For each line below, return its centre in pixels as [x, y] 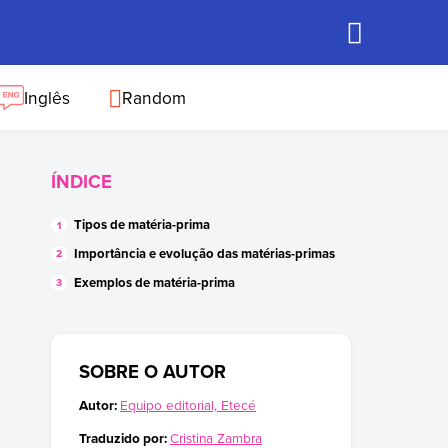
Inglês [46, 97]
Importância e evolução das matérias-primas [204, 253]
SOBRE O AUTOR [152, 371]
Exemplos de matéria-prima [154, 282]
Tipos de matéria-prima [141, 225]
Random [154, 97]
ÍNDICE [81, 181]
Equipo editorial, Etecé [188, 404]
